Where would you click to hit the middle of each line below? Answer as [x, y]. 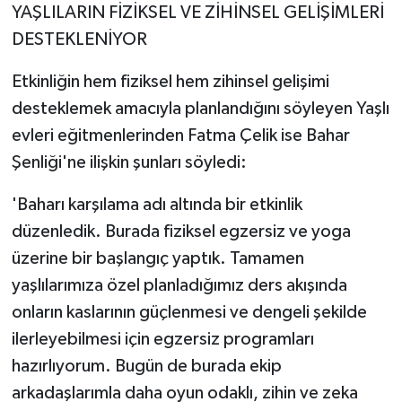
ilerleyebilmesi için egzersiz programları [162, 339]
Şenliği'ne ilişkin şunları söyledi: [129, 162]
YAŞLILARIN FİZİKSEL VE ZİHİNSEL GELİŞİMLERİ [197, 12]
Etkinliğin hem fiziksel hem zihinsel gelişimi [170, 81]
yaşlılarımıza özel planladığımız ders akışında [179, 285]
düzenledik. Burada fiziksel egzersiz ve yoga [181, 231]
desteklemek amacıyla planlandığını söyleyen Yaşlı [200, 108]
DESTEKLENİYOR [79, 39]
